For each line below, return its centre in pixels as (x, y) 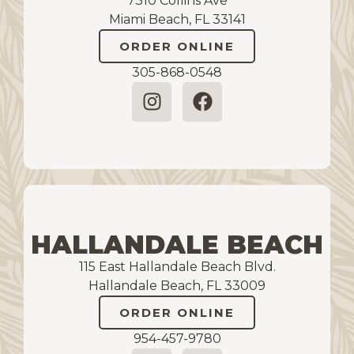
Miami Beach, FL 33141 (177, 19)
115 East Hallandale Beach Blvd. (177, 266)
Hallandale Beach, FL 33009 (177, 285)
